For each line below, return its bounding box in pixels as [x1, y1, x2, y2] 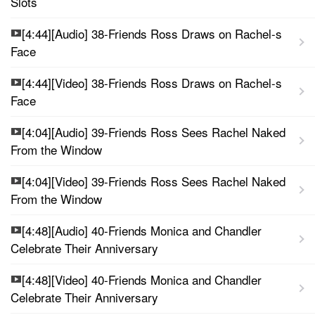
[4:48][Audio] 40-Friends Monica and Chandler [22, 221, 262, 239]
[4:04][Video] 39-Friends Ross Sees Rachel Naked [22, 172, 285, 190]
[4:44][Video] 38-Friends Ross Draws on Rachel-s [22, 73, 282, 91]
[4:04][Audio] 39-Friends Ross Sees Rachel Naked [22, 122, 285, 141]
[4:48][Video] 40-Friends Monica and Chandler [22, 270, 262, 288]
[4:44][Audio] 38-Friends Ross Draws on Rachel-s [22, 24, 282, 42]
